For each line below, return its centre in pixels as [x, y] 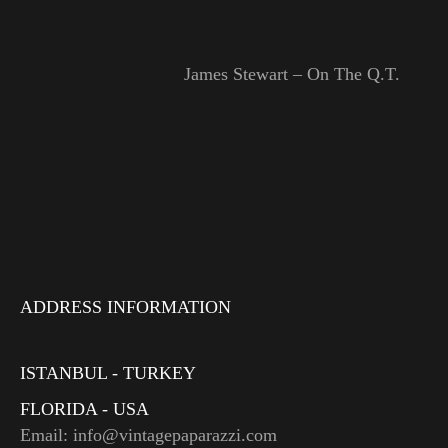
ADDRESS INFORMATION [125, 307]
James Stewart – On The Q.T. [291, 73]
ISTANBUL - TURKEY [108, 373]
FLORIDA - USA [84, 409]
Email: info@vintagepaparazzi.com [148, 435]
